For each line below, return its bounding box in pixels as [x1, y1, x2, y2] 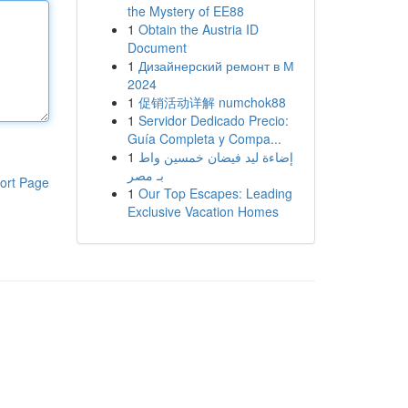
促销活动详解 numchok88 [138, 93, 286, 111]
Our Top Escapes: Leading [138, 184, 292, 202]
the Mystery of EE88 [127, 2, 244, 20]
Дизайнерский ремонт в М [138, 56, 294, 75]
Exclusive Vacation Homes [127, 202, 279, 220]
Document [127, 38, 187, 56]
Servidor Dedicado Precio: [138, 111, 289, 129]
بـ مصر [127, 166, 164, 184]
